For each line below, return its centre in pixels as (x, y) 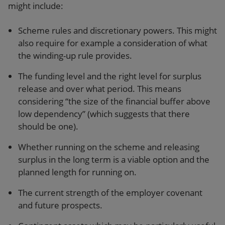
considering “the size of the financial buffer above (114, 101)
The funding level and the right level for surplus (110, 76)
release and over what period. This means (100, 89)
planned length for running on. (77, 172)
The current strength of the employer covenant (110, 193)
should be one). (48, 126)
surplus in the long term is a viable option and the (114, 159)
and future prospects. (61, 205)
